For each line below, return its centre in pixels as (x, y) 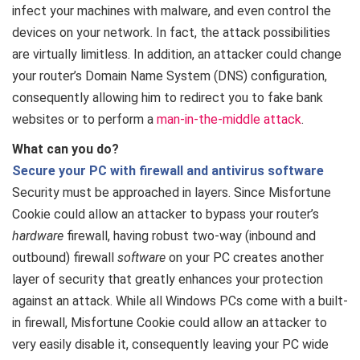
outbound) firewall (65, 258)
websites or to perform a (84, 119)
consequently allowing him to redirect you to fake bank (168, 98)
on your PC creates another (245, 258)
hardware (38, 236)
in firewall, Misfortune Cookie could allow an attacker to (170, 323)
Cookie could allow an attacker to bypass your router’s (166, 214)
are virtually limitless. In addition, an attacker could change (177, 54)
